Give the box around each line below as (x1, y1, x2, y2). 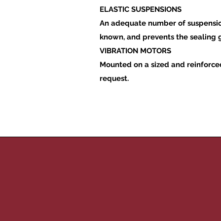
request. (100, 74, 129, 83)
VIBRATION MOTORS (100, 46, 171, 55)
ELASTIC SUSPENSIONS (100, 5, 182, 14)
